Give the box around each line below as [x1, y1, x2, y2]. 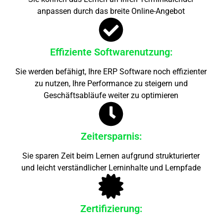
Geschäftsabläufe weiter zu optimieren [44, 90, 178, 100]
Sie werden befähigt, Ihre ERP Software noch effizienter [15, 66, 207, 76]
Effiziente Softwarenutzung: [50, 46, 172, 58]
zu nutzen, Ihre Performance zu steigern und [34, 78, 188, 88]
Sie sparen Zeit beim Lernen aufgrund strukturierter [22, 151, 200, 161]
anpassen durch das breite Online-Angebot [37, 6, 185, 16]
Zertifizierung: [80, 202, 142, 215]
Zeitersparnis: [80, 130, 142, 142]
